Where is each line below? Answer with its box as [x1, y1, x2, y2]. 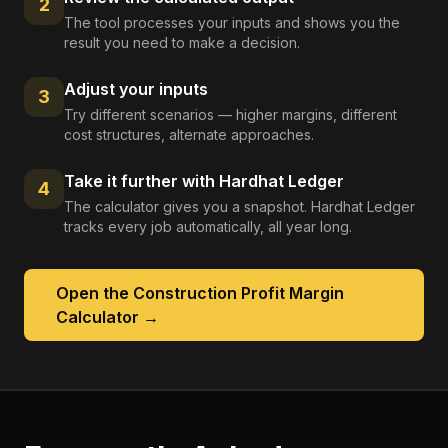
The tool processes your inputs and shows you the [64, 14, 400, 31]
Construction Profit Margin [133, 283, 344, 303]
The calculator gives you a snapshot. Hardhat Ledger [64, 198, 415, 215]
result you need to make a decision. [64, 34, 300, 51]
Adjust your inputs [64, 79, 208, 99]
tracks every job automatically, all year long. [64, 218, 352, 235]
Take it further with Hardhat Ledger [64, 171, 344, 191]
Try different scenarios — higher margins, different [64, 106, 397, 123]
